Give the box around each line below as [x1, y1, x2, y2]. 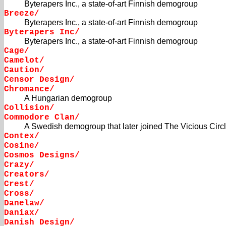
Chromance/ [4, 85, 54, 94]
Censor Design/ [4, 75, 75, 85]
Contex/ [4, 132, 39, 141]
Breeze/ [4, 9, 39, 19]
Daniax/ [4, 208, 39, 218]
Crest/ [4, 180, 34, 189]
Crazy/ [4, 160, 34, 170]
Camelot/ [4, 56, 44, 66]
